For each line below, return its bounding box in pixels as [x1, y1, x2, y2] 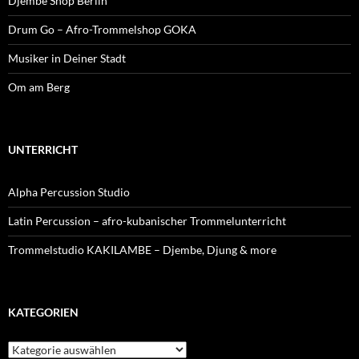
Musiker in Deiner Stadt [8, 50, 126, 65]
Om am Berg [8, 79, 70, 94]
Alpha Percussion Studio [8, 184, 130, 199]
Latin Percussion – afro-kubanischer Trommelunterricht [8, 213, 286, 228]
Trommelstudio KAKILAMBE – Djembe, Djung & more [8, 242, 276, 256]
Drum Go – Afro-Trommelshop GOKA [8, 22, 196, 36]
